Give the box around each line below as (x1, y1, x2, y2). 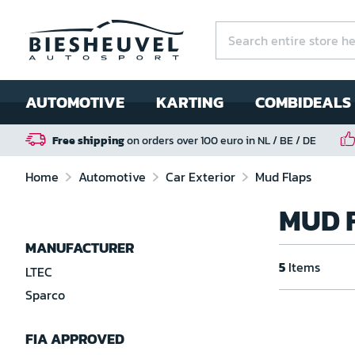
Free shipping (52, 132, 124, 149)
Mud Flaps (255, 167, 311, 186)
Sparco (25, 285, 65, 304)
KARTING (156, 90, 223, 114)
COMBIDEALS (255, 90, 351, 114)
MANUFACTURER (25, 237, 134, 258)
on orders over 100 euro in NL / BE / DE (124, 132, 316, 149)
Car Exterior (166, 167, 239, 186)
